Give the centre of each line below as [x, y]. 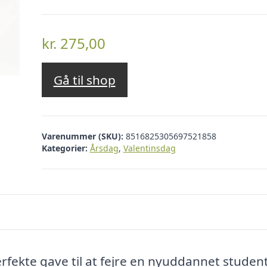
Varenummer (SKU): [83, 136]
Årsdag [104, 148]
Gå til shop [84, 80]
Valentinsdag [149, 148]
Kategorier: [64, 148]
